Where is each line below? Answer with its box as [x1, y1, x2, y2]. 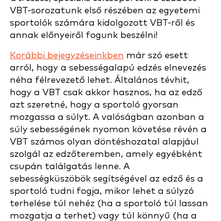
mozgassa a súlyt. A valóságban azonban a [10, 112, 204, 122]
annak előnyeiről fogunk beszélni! [10, 31, 157, 40]
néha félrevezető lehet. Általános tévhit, [10, 75, 189, 85]
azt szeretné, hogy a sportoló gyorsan [10, 100, 179, 110]
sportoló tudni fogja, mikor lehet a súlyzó [10, 186, 194, 196]
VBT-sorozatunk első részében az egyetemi [10, 6, 200, 15]
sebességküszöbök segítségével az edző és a [10, 174, 203, 184]
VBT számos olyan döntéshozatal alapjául [10, 137, 199, 147]
